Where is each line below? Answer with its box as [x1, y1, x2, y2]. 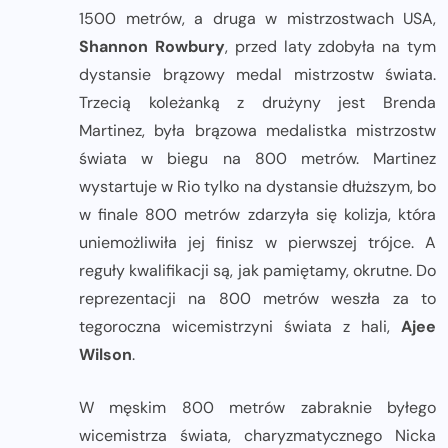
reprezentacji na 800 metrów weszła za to [79, 288, 436, 310]
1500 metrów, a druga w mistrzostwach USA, [79, 8, 436, 30]
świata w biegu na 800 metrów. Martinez [79, 148, 436, 170]
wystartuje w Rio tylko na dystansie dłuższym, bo [79, 176, 436, 198]
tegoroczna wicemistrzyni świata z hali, [79, 316, 401, 338]
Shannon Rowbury [79, 36, 225, 58]
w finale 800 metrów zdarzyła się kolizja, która [79, 204, 436, 226]
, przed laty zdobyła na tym [224, 36, 437, 58]
